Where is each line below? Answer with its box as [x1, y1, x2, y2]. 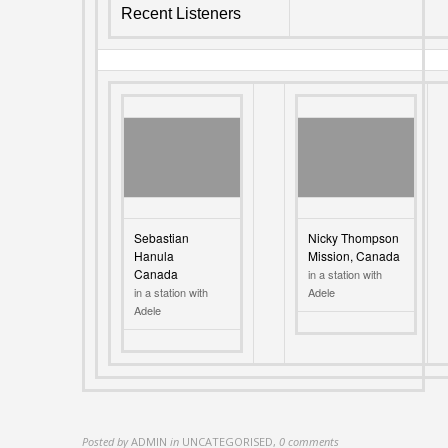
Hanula [134, 246, 175, 264]
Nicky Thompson [308, 228, 400, 246]
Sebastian [134, 228, 190, 246]
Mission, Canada [308, 246, 401, 264]
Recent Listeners [121, 4, 242, 22]
